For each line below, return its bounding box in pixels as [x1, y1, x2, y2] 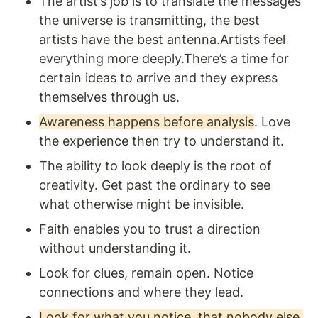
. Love [254, 114, 290, 130]
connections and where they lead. [39, 285, 247, 300]
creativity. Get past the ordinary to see [39, 177, 270, 193]
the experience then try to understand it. [39, 133, 287, 149]
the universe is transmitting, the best [39, 13, 260, 28]
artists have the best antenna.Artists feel [39, 32, 285, 48]
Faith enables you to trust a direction [39, 221, 261, 237]
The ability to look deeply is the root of [39, 158, 272, 174]
